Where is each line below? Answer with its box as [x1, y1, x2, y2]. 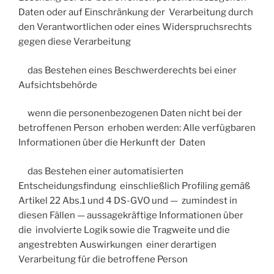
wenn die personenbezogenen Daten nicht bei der [18, 108, 242, 119]
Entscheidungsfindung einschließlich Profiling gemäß [18, 180, 250, 191]
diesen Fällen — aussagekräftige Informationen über [18, 209, 243, 221]
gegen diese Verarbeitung [18, 36, 131, 48]
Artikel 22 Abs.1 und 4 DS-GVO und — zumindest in [18, 194, 237, 206]
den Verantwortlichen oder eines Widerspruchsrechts [18, 21, 254, 33]
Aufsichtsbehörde [18, 79, 97, 91]
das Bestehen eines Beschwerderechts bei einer [18, 64, 237, 76]
